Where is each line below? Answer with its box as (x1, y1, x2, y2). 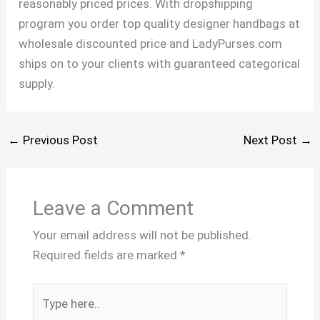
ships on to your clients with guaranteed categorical (19, 56, 301, 71)
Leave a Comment (32, 196, 194, 221)
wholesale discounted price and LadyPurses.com (19, 36, 283, 51)
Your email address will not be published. (32, 228, 251, 243)
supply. (19, 76, 56, 91)
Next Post (243, 132, 300, 147)
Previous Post (20, 132, 99, 147)
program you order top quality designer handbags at (19, 16, 301, 31)
